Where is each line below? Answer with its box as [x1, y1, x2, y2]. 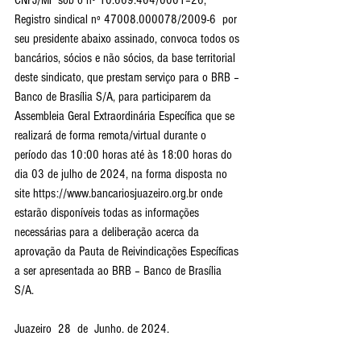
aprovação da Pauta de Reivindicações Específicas [15, 244, 242, 259]
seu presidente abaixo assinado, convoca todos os [15, 31, 243, 46]
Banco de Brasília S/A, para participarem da [15, 89, 214, 104]
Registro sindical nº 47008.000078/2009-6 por [15, 12, 240, 27]
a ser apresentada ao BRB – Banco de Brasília [15, 263, 225, 278]
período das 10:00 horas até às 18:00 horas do [15, 147, 235, 162]
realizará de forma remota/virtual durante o [15, 128, 210, 143]
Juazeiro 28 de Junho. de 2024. [15, 322, 169, 336]
